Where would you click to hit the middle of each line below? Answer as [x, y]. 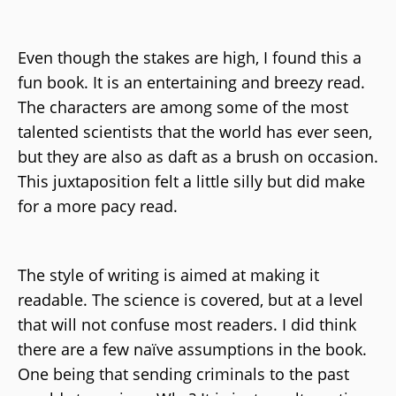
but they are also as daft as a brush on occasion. [198, 156]
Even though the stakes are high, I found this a [190, 57]
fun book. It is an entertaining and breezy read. [191, 82]
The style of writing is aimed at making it [168, 274]
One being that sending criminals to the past [183, 373]
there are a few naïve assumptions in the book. [192, 349]
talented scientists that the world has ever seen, [195, 131]
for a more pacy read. [100, 206]
